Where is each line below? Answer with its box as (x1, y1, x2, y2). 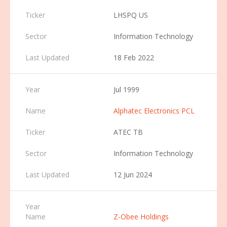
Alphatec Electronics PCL (113, 106, 195, 116)
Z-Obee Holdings (113, 212, 169, 221)
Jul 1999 (113, 85, 139, 94)
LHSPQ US (113, 10, 148, 20)
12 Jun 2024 (113, 170, 152, 179)
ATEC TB (113, 127, 143, 137)
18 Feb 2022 (113, 53, 154, 62)
